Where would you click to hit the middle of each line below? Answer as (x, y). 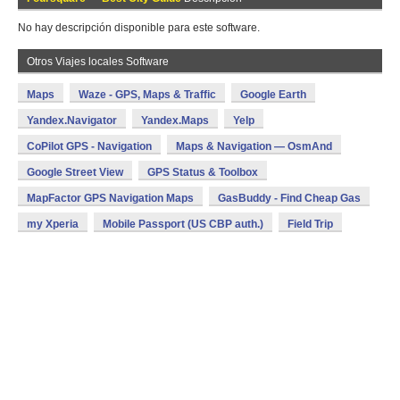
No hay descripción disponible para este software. (139, 28)
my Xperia (53, 224)
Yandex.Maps (175, 121)
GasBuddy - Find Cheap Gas (289, 198)
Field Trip (310, 224)
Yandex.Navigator (72, 121)
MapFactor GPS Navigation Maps (110, 198)
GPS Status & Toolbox (203, 172)
